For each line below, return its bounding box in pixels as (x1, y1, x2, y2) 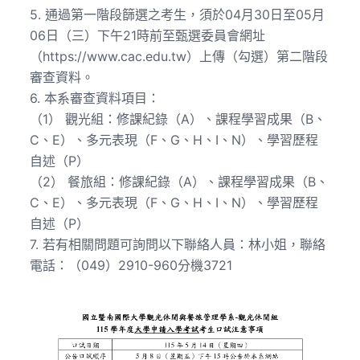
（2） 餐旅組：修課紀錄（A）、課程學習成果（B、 (29, 174, 329, 190)
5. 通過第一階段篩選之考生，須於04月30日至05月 (29, 6, 325, 23)
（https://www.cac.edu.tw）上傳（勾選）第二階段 (29, 48, 328, 65)
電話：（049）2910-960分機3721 (29, 257, 232, 274)
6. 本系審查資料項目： (29, 90, 160, 107)
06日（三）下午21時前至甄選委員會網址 (29, 27, 265, 44)
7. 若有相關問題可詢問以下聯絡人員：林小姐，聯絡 (29, 236, 325, 253)
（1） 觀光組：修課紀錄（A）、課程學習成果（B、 (29, 111, 326, 128)
